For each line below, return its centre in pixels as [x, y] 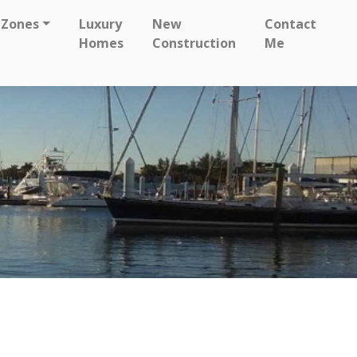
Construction [194, 43]
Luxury [100, 24]
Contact [290, 24]
